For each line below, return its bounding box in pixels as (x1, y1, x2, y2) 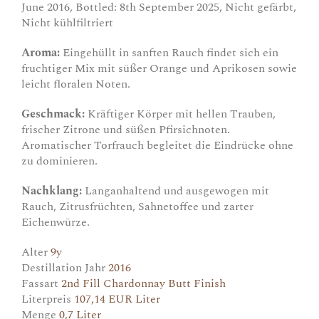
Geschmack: (21, 105, 85, 122)
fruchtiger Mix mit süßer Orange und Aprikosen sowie (21, 59, 297, 77)
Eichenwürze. (21, 213, 90, 231)
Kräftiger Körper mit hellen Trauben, (85, 105, 276, 122)
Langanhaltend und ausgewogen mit (82, 182, 269, 199)
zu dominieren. (21, 152, 98, 169)
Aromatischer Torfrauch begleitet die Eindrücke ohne (21, 136, 293, 154)
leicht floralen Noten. (21, 75, 130, 93)
